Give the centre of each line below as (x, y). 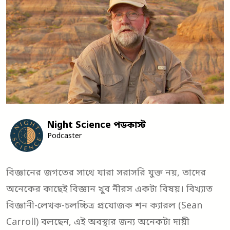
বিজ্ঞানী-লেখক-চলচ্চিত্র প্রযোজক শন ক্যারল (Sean (104, 206)
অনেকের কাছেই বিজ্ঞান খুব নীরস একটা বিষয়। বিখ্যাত (109, 190)
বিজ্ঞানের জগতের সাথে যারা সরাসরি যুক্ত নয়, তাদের (106, 173)
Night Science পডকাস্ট (97, 126)
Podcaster (64, 137)
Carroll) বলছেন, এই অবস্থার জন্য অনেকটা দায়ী (98, 223)
